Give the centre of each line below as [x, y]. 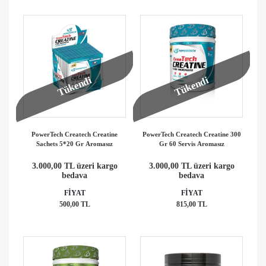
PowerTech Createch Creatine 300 [191, 134]
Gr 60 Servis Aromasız [191, 143]
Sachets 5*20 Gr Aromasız [75, 143]
